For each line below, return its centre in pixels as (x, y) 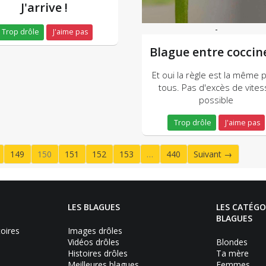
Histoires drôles (98, 253)
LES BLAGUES (94, 207)
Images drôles (95, 230)
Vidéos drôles (94, 242)
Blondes (232, 242)
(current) (60, 168)
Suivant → (213, 154)
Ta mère (232, 253)
